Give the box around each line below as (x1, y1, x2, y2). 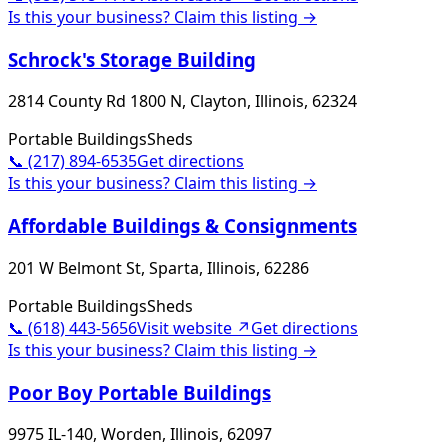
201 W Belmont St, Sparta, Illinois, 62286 (8, 256, 309, 279)
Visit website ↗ (137, 316, 251, 339)
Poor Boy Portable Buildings (8, 379, 271, 405)
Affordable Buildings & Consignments (8, 213, 357, 239)
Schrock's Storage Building (8, 46, 256, 72)
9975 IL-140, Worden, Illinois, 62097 (8, 423, 272, 446)
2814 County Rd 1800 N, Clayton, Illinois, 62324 (8, 90, 357, 113)
